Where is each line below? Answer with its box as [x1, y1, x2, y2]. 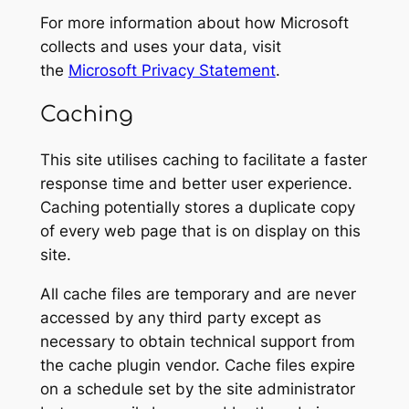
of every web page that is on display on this [39, 222, 361, 241]
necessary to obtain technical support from [39, 332, 355, 351]
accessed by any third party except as [39, 309, 321, 328]
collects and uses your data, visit [39, 37, 281, 56]
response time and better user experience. [39, 174, 352, 194]
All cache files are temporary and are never [39, 285, 356, 304]
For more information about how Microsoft [39, 13, 349, 32]
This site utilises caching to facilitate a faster [39, 151, 367, 170]
